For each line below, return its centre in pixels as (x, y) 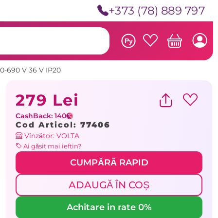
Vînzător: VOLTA (51, 136)
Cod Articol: (48, 125)
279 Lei (47, 100)
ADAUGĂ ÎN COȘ (109, 185)
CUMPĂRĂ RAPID (109, 162)
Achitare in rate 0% (109, 207)
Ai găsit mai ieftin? (52, 146)
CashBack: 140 (41, 116)
